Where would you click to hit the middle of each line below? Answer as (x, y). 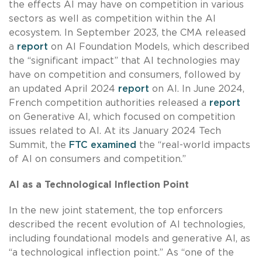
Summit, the (37, 145)
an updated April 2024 (63, 89)
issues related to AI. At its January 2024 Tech (115, 131)
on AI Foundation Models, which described (150, 46)
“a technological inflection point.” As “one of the (121, 252)
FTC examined (101, 145)
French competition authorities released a (109, 103)
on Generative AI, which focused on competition (122, 117)
